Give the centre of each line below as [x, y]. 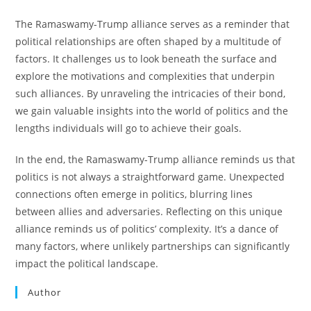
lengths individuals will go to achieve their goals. [129, 128]
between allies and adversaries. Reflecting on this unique [149, 212]
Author [45, 293]
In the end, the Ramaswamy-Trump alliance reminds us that [155, 160]
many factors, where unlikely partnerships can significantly [153, 246]
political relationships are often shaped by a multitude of [149, 42]
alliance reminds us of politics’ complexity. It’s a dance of [147, 229]
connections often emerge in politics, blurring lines [134, 194]
